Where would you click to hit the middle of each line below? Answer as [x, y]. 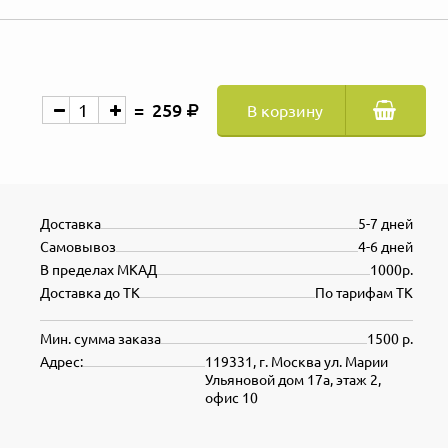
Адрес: [61, 361]
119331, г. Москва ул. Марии [296, 361]
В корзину [285, 110]
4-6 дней [385, 246]
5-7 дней [385, 223]
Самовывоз [78, 246]
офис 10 [231, 397]
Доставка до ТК [90, 292]
